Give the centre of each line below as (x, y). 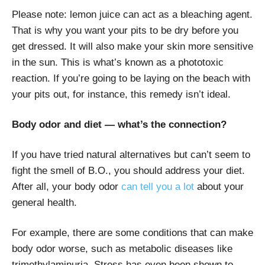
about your (219, 186)
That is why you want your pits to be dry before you (125, 30)
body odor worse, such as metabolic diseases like (122, 248)
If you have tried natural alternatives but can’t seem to (131, 154)
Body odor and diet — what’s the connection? (122, 124)
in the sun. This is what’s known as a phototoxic (118, 62)
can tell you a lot (158, 186)
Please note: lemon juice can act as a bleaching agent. (132, 14)
